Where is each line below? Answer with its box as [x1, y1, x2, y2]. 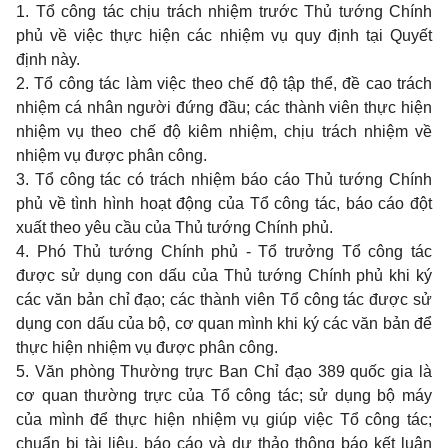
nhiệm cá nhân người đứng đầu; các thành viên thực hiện [16, 99, 432, 117]
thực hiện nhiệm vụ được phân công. [16, 339, 278, 357]
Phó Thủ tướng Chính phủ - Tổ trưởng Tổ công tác [36, 243, 433, 261]
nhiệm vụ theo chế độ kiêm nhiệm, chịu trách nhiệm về [16, 123, 432, 141]
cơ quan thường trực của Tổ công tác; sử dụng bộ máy [16, 387, 432, 405]
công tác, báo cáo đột [268, 195, 433, 213]
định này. [16, 51, 80, 69]
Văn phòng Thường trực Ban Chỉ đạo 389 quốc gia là [34, 363, 433, 381]
